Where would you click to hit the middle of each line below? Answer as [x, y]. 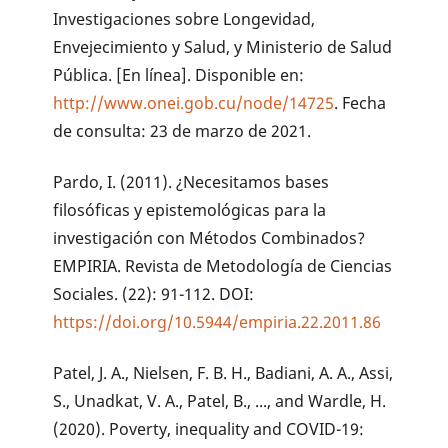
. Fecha [360, 103]
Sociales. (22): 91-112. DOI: [154, 294]
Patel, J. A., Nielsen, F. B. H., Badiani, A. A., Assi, [223, 373]
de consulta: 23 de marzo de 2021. [182, 131]
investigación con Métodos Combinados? [209, 238]
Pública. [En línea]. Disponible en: [179, 75]
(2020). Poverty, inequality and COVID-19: [209, 429]
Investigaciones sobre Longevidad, [184, 19]
